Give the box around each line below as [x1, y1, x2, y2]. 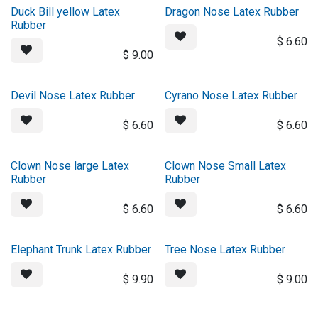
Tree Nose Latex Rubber [164, 243, 285, 256]
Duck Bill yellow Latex [11, 5, 120, 18]
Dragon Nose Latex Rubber [164, 5, 299, 18]
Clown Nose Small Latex [164, 159, 286, 172]
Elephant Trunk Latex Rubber [11, 243, 151, 256]
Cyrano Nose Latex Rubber [164, 89, 297, 102]
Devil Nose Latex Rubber [11, 89, 135, 102]
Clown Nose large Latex [11, 159, 129, 172]
